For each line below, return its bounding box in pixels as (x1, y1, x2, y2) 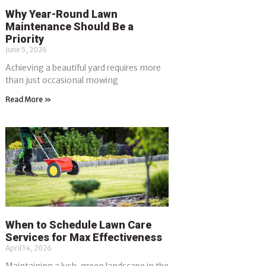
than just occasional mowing (5, 74, 118, 85)
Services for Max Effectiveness (5, 231, 162, 244)
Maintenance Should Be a (5, 20, 134, 33)
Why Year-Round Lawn (5, 7, 118, 20)
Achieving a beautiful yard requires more (5, 62, 161, 73)
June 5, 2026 (5, 45, 47, 54)
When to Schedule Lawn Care (5, 218, 151, 232)
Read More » (5, 94, 51, 104)
